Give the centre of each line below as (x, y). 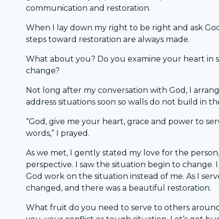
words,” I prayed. (58, 133)
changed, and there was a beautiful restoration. (119, 188)
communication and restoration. (88, 8)
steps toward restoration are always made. (108, 40)
